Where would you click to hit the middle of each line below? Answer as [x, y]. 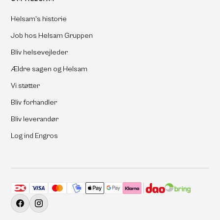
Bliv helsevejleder [40, 52]
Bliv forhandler [34, 102]
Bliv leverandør [35, 119]
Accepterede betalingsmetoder [61, 187]
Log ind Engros [35, 136]
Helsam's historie [39, 19]
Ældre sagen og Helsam [49, 69]
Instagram [54, 208]
